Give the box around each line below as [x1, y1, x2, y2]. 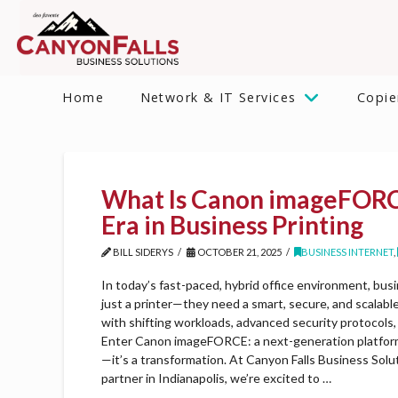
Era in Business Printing [101, 210, 364, 241]
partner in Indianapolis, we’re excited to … [101, 370, 332, 386]
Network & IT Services [139, 88, 297, 106]
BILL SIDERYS [111, 246, 174, 259]
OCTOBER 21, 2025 [195, 246, 282, 259]
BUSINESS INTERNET [301, 246, 394, 259]
